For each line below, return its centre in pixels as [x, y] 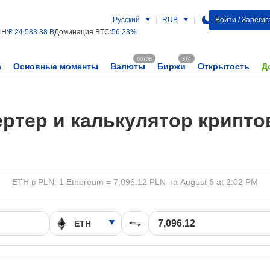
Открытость [224, 66]
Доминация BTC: [83, 32]
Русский [126, 20]
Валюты [128, 66]
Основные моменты [56, 66]
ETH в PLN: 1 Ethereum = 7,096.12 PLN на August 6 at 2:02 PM [135, 182]
